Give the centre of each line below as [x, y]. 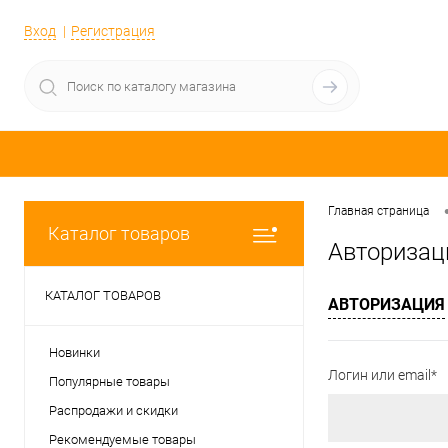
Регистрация [113, 31]
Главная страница [378, 211]
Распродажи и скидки [113, 410]
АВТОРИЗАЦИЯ [386, 305]
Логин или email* [382, 375]
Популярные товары [109, 381]
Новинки [74, 352]
